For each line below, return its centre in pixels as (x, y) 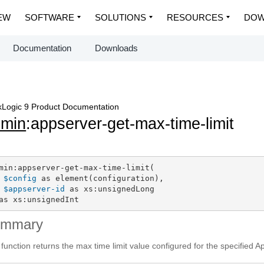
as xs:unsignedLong (109, 189)
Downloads (116, 48)
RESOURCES (195, 17)
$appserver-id (34, 189)
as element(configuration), (100, 178)
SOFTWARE (49, 17)
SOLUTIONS (121, 17)
